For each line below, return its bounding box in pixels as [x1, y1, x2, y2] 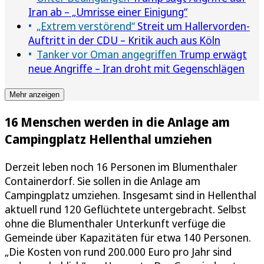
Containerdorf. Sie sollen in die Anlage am [5, 173, 200, 188]
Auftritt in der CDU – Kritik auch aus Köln [28, 32, 220, 47]
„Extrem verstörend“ [37, 18, 135, 33]
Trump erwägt [177, 47, 247, 61]
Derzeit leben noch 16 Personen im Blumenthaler [5, 159, 237, 174]
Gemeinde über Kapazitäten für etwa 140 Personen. [5, 230, 251, 245]
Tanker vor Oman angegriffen [37, 47, 177, 61]
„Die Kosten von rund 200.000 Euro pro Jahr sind [5, 244, 232, 259]
